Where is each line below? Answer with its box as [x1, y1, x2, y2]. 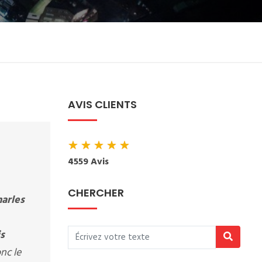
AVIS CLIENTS [68, 97, 137, 112]
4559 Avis [68, 154, 109, 170]
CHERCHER [68, 185, 124, 200]
